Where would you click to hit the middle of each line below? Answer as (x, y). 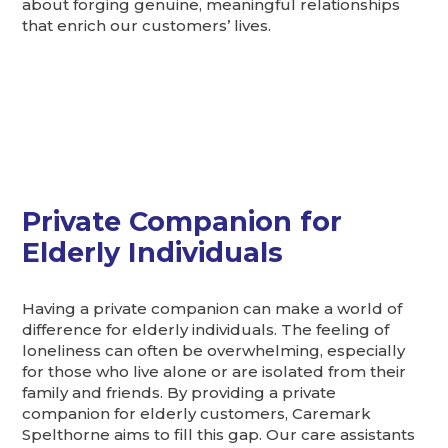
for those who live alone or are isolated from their (214, 371)
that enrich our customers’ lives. (147, 25)
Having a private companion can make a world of (212, 308)
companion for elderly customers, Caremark (197, 413)
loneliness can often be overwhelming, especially (214, 350)
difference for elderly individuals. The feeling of (206, 329)
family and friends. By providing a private (179, 392)
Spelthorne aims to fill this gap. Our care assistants (219, 434)
